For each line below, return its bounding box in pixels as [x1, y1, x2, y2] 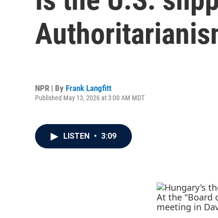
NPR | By [35, 83, 66, 93]
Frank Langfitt [66, 83, 111, 93]
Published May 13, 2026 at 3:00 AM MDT [35, 93, 145, 102]
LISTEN [63, 131, 91, 141]
